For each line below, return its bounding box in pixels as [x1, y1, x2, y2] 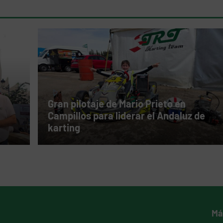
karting [47, 121, 80, 134]
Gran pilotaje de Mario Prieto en [47, 98, 186, 110]
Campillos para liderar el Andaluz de [47, 110, 205, 122]
